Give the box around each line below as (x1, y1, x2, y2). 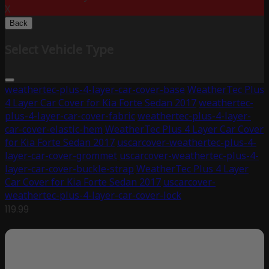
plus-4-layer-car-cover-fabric (5, 109, 135, 123)
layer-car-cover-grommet (5, 149, 117, 163)
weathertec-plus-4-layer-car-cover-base (5, 83, 185, 97)
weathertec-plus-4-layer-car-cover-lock (5, 189, 181, 202)
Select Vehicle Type (5, 41, 113, 58)
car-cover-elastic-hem (5, 122, 103, 136)
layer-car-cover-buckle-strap (5, 162, 134, 176)
